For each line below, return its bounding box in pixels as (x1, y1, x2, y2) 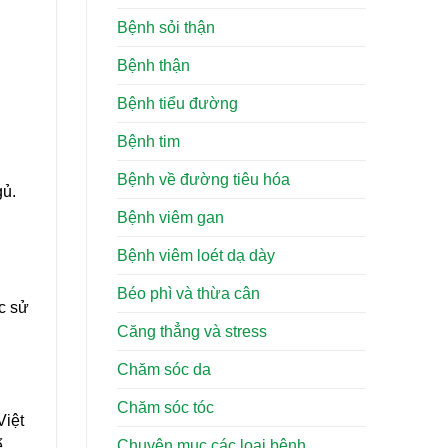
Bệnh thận (117, 57, 190, 75)
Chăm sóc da (117, 361, 211, 379)
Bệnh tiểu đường (117, 95, 238, 113)
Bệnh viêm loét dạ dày (117, 247, 275, 265)
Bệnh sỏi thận (117, 19, 215, 37)
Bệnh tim (117, 133, 180, 151)
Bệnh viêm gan (117, 209, 224, 227)
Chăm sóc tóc (117, 399, 214, 417)
